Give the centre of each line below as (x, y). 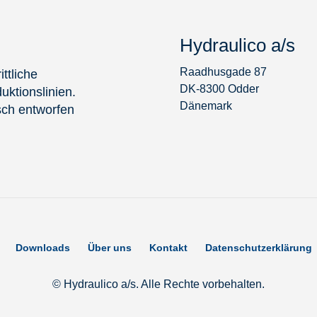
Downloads (43, 247)
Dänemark (206, 106)
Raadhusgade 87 (223, 72)
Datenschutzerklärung (259, 247)
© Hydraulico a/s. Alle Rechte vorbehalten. (158, 284)
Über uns (110, 247)
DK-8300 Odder (219, 89)
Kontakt (168, 247)
